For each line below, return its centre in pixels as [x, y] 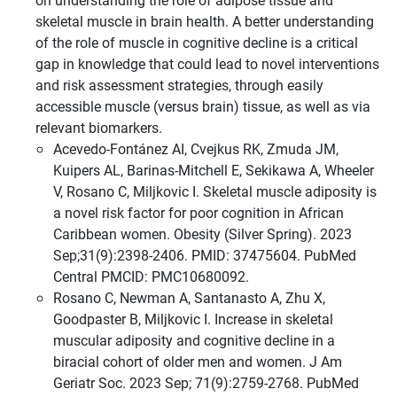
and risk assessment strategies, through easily [179, 85]
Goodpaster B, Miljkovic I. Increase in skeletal [193, 319]
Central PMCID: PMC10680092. [151, 276]
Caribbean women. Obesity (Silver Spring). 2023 [202, 234]
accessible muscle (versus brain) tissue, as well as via [203, 106]
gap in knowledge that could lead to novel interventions [207, 63]
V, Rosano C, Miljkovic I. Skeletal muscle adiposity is [215, 191]
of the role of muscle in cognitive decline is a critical [197, 42]
